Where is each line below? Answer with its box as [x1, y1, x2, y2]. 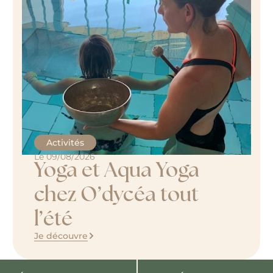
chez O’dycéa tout [34, 180, 199, 207]
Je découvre [34, 230, 88, 241]
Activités [46, 136, 84, 148]
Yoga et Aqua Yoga [34, 155, 199, 183]
